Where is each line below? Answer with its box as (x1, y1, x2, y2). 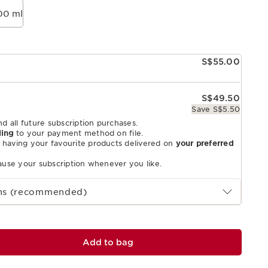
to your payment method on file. (13, 129, 144, 138)
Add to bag (82, 237, 133, 248)
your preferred (175, 139, 233, 148)
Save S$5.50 (191, 105, 240, 114)
